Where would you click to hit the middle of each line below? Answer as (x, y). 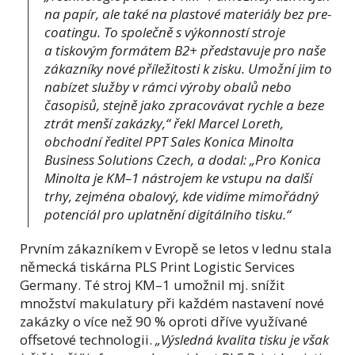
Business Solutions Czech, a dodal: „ (150, 160)
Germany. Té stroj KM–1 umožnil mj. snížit (152, 285)
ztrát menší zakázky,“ (109, 124)
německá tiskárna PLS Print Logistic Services (157, 267)
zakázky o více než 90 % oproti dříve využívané (164, 322)
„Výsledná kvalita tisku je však (242, 340)
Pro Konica (288, 160)
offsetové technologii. (88, 340)
